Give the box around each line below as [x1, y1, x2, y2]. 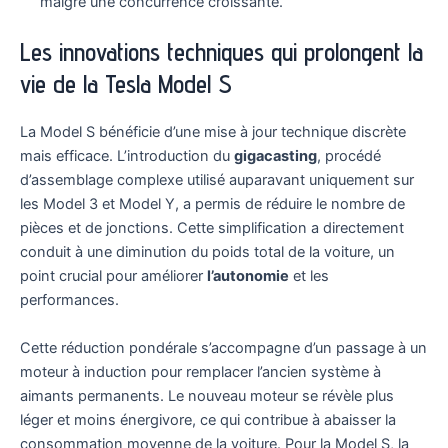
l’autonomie [207, 267, 289, 286]
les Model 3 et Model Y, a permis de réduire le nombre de [20, 195, 405, 214]
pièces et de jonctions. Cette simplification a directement [20, 219, 404, 238]
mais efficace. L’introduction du [20, 147, 234, 166]
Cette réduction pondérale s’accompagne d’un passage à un [20, 338, 427, 357]
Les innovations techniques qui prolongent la [20, 37, 423, 68]
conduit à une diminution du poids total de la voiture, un [20, 243, 395, 262]
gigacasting [234, 147, 317, 166]
